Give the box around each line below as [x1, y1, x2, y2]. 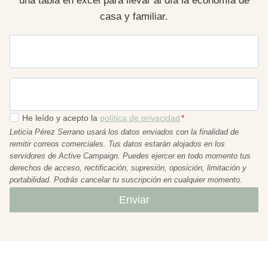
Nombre [13, 36, 39, 45]
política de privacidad [100, 112, 181, 123]
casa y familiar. [100, 11, 168, 23]
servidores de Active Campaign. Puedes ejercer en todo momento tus [10, 151, 251, 160]
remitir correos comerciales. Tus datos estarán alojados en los [10, 139, 33, 148]
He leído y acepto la [22, 112, 100, 123]
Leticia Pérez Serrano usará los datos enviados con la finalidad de [10, 127, 239, 136]
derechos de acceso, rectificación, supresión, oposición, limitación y [10, 163, 246, 172]
